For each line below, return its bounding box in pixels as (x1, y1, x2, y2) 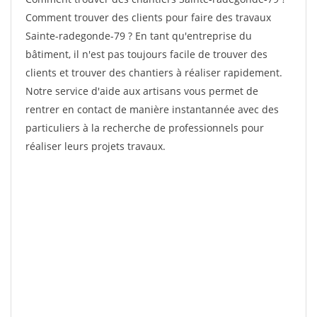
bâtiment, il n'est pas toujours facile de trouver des (25, 47, 267, 61)
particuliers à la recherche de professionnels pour (25, 121, 264, 134)
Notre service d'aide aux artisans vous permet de (25, 84, 258, 98)
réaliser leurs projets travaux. (25, 139, 166, 153)
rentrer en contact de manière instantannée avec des (25, 103, 279, 116)
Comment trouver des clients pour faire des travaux (25, 11, 271, 24)
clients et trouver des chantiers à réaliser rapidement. (25, 66, 282, 79)
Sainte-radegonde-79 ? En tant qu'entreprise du (25, 29, 252, 42)
